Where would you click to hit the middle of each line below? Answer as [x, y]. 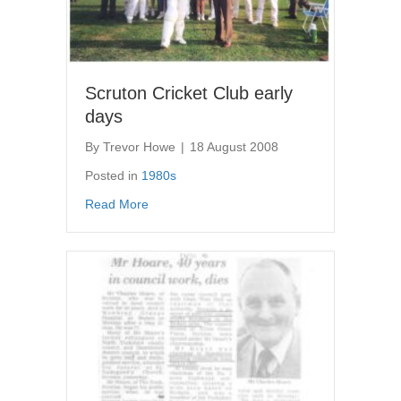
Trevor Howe [139, 146]
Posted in [113, 175]
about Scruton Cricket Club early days [255, 203]
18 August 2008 [234, 146]
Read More [117, 204]
